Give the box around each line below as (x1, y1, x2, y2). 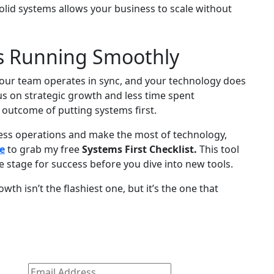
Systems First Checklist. (82, 143, 197, 157)
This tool (197, 143, 239, 157)
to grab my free (5, 143, 82, 157)
